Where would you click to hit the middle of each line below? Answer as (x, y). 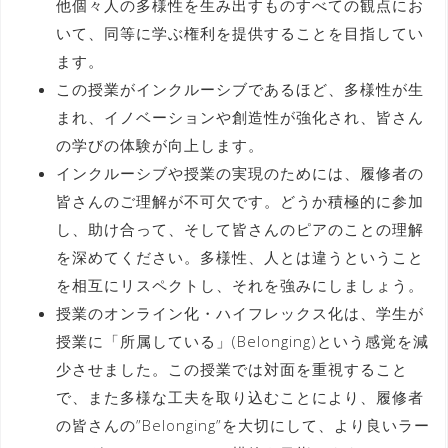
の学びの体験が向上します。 (160, 144)
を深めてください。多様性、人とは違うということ (240, 256)
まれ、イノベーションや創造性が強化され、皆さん (240, 116)
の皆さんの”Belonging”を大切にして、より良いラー (243, 424)
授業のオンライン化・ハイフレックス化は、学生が (240, 312)
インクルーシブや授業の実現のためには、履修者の (240, 172)
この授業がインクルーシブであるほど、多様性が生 (240, 88)
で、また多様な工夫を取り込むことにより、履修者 (240, 396)
